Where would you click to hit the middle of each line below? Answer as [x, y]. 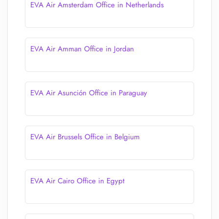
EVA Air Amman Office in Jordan [82, 49]
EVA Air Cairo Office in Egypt [77, 181]
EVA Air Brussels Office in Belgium [85, 137]
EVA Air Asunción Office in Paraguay [89, 93]
